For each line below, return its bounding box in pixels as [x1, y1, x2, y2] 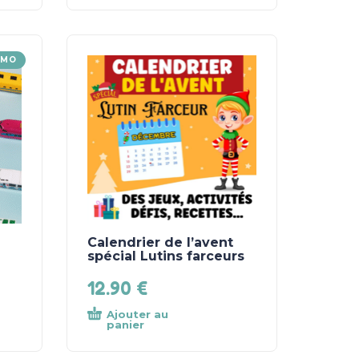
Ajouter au [107, 308, 169, 321]
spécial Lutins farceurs [87, 248, 245, 264]
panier [107, 318, 145, 332]
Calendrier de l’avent [87, 235, 234, 251]
